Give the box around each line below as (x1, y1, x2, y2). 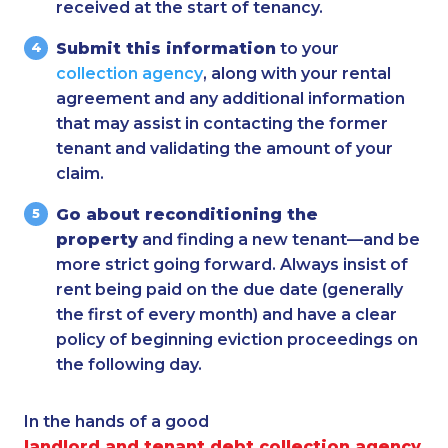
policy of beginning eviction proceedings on (56, 329, 418, 349)
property (56, 229, 138, 249)
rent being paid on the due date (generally (56, 279, 403, 299)
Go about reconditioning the (56, 204, 318, 224)
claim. (56, 163, 108, 183)
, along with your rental (203, 63, 391, 83)
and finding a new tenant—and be (138, 229, 420, 249)
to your (276, 38, 339, 58)
